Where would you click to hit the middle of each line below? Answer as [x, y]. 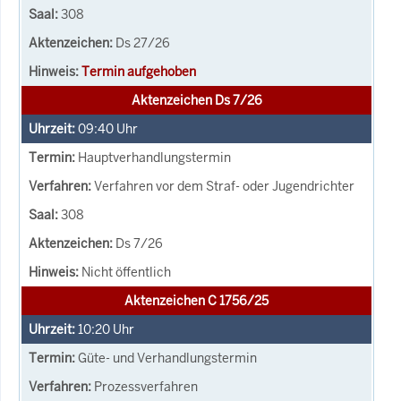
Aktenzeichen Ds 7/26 [196, 100]
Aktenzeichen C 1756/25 [196, 300]
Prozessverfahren [146, 386]
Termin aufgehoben [139, 71]
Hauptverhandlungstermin [154, 157]
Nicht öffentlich [126, 272]
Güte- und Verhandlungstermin [167, 358]
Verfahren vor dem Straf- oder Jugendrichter [224, 186]
